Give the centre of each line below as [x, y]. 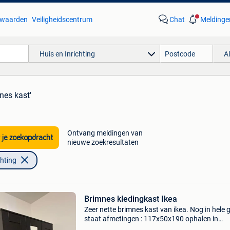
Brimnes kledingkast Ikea [130, 199]
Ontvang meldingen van [105, 133]
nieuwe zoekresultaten [103, 142]
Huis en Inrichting [67, 54]
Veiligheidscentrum [62, 20]
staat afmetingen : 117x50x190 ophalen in [151, 219]
